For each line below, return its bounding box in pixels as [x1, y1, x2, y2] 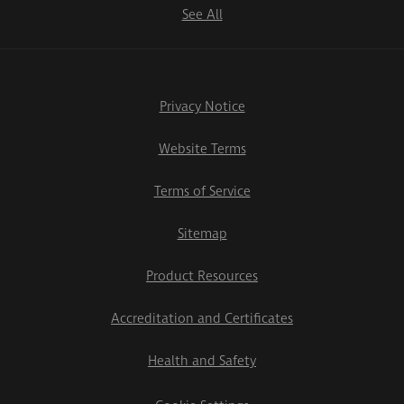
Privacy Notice [159, 97, 245, 117]
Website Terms [158, 140, 246, 160]
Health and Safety [148, 352, 256, 372]
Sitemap [177, 225, 227, 244]
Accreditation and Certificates [111, 309, 293, 329]
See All [181, 5, 223, 25]
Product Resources [146, 267, 258, 287]
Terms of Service [153, 182, 251, 202]
